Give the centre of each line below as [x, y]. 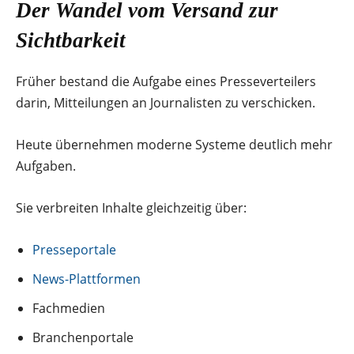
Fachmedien [69, 308]
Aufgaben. [46, 166]
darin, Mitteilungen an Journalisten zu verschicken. [166, 102]
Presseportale [74, 249]
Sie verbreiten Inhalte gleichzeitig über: [131, 207]
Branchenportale [83, 337]
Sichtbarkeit [71, 40]
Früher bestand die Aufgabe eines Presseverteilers [166, 81]
